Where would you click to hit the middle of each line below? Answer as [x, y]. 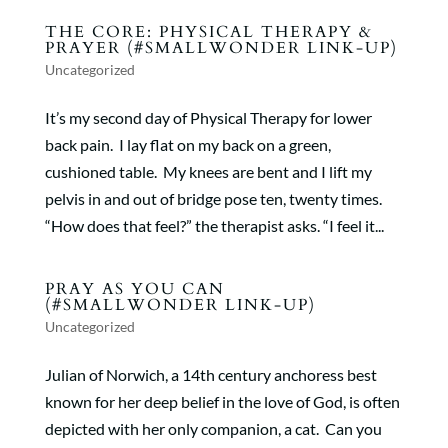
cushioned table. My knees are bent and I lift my [208, 171]
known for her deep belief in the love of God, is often [222, 401]
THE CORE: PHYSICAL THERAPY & [208, 32]
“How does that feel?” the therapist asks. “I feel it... [214, 225]
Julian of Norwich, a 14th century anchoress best [210, 374]
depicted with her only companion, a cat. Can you [213, 428]
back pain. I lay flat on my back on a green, [187, 144]
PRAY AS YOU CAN [134, 289]
